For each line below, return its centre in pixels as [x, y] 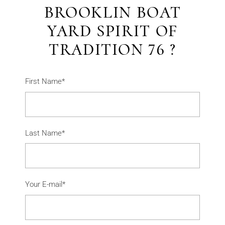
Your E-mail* [45, 185]
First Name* [45, 82]
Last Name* [45, 133]
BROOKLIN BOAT [113, 13]
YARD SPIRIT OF [113, 31]
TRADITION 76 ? [113, 50]
